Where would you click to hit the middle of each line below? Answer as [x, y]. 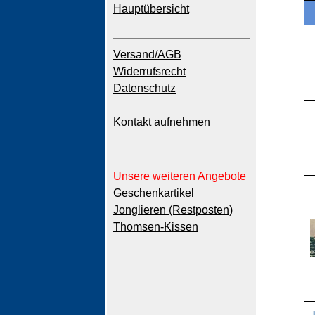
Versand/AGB [147, 54]
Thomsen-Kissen [156, 227]
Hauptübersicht [151, 9]
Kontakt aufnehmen [162, 122]
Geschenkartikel [154, 193]
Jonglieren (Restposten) [173, 210]
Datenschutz [144, 88]
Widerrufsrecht [149, 71]
